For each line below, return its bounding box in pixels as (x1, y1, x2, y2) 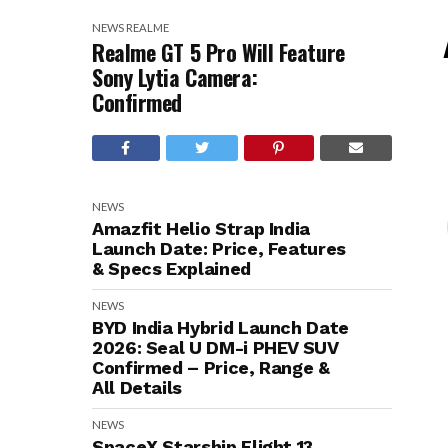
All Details (92, 377, 183, 398)
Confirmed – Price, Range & (92, 357, 330, 378)
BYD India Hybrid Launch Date (92, 317, 349, 338)
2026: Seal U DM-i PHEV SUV (92, 337, 338, 358)
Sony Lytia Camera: (92, 61, 258, 93)
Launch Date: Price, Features (92, 238, 346, 259)
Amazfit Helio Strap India (92, 218, 310, 239)
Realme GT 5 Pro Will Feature (92, 36, 345, 68)
